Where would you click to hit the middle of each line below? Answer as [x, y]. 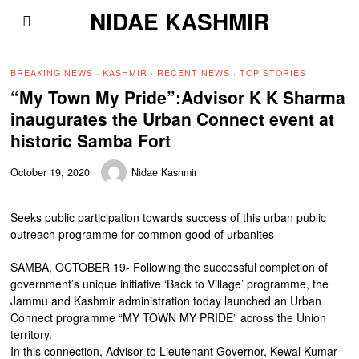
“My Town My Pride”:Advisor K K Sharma [178, 97]
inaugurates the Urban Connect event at [173, 119]
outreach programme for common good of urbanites [143, 234]
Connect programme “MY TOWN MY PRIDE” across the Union [169, 317]
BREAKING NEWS [52, 73]
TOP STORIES [273, 73]
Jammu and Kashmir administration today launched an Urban [166, 301]
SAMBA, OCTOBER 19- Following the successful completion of [169, 267]
